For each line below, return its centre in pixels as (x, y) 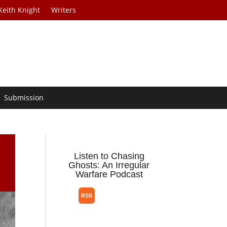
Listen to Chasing (109, 156)
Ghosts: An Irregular (109, 165)
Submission (24, 98)
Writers (64, 10)
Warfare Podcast (109, 175)
